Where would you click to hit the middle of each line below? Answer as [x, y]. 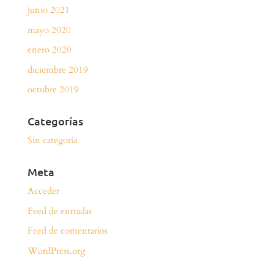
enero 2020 [49, 50]
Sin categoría [52, 140]
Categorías [55, 121]
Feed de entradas [59, 211]
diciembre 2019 [57, 69]
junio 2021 [48, 10]
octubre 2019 [53, 90]
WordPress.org [56, 250]
